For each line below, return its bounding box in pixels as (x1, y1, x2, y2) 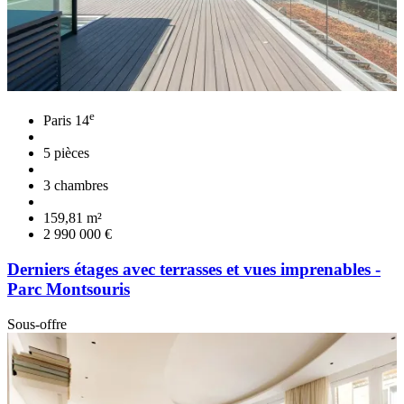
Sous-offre (7, 316, 67, 332)
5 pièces (43, 145, 89, 161)
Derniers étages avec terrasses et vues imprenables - (7, 260, 381, 280)
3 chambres (43, 178, 108, 194)
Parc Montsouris (7, 280, 130, 299)
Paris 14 (43, 113, 89, 129)
